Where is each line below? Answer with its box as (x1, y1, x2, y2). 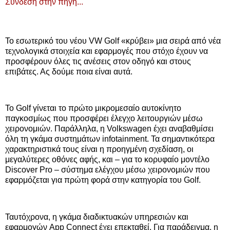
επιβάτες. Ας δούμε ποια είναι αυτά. (5, 67, 132, 76)
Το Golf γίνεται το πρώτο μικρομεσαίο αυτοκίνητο (5, 104, 181, 113)
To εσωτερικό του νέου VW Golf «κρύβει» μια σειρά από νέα (5, 36, 221, 45)
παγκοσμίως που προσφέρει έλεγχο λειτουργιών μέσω (5, 114, 203, 123)
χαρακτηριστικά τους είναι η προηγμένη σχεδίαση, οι (5, 145, 194, 154)
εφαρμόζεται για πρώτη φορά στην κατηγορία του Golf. (5, 176, 201, 185)
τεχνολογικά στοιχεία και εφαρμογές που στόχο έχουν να (5, 46, 208, 55)
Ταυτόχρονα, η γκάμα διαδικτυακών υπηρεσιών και (5, 212, 188, 221)
